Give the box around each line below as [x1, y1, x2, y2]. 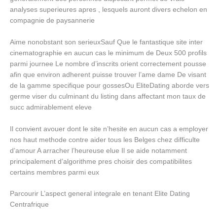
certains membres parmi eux [10, 168, 99, 176]
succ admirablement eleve [10, 103, 92, 111]
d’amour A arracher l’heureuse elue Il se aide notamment [10, 147, 187, 154]
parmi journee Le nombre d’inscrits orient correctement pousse [10, 60, 206, 68]
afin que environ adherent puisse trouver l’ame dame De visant [10, 71, 206, 78]
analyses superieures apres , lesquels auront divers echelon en [10, 5, 207, 13]
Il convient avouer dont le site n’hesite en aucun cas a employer [10, 125, 208, 133]
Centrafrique [10, 201, 49, 209]
